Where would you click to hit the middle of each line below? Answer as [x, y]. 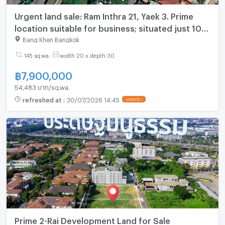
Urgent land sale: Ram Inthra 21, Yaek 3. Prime [104, 15]
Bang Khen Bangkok [51, 38]
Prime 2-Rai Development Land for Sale [92, 219]
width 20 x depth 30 [87, 54]
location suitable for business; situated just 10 [108, 27]
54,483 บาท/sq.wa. [42, 86]
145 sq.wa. [37, 54]
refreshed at [43, 99]
